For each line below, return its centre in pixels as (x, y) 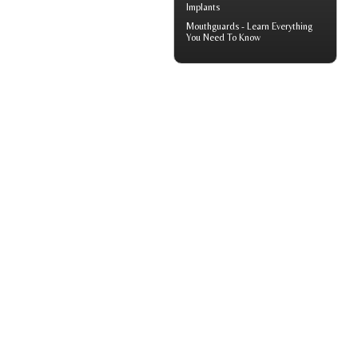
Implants (203, 8)
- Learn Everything (276, 27)
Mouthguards (213, 27)
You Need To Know (223, 38)
